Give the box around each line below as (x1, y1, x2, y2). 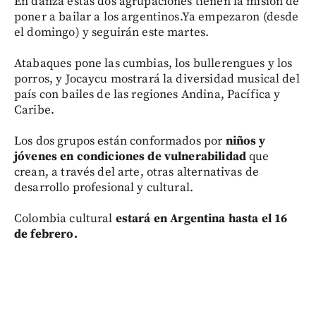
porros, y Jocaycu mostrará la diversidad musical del (14, 71, 300, 87)
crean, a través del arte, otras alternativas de (14, 164, 260, 180)
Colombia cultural (14, 211, 116, 226)
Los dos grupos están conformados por (14, 133, 226, 149)
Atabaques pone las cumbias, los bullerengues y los (14, 56, 293, 71)
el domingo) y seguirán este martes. (14, 25, 209, 40)
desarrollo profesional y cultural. (14, 180, 194, 195)
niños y (225, 133, 266, 149)
